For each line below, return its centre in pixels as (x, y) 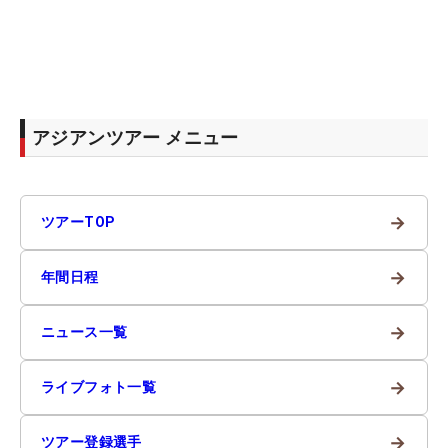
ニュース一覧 (84, 331)
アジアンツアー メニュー (135, 137)
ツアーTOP (78, 221)
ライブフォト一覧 (99, 386)
